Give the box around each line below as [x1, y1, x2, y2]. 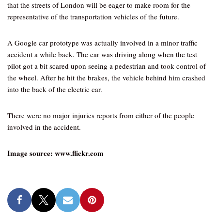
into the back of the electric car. [7, 84, 102, 94]
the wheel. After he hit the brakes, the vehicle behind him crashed [7, 73, 205, 82]
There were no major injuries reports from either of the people [7, 110, 194, 120]
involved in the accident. [7, 122, 81, 132]
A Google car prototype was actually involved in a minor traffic [7, 38, 198, 47]
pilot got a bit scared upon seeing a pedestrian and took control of [7, 61, 206, 71]
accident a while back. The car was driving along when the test [7, 49, 197, 59]
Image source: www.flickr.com [7, 148, 104, 158]
